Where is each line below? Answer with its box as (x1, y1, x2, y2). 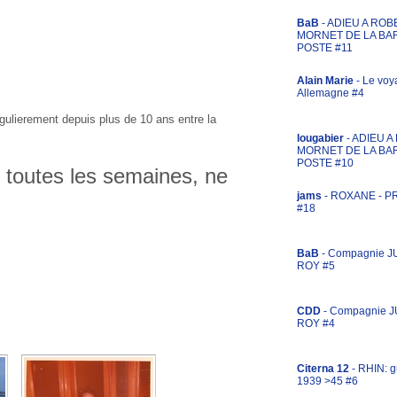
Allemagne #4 (297, 87, 364, 99)
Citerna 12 (297, 362, 349, 375)
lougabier (297, 132, 344, 144)
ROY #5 (297, 260, 335, 272)
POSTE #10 (297, 157, 354, 169)
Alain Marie (297, 74, 354, 87)
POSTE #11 (297, 42, 353, 54)
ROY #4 (297, 317, 335, 330)
